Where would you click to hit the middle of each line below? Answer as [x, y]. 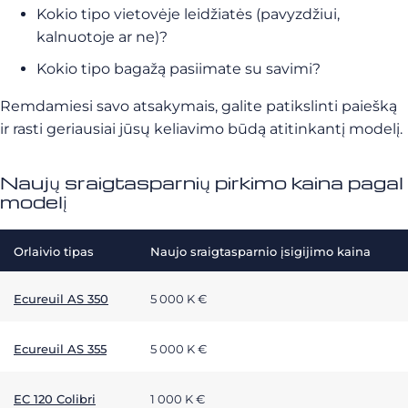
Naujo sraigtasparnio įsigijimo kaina [260, 251]
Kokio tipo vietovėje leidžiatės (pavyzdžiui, [188, 14]
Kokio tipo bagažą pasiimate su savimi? [178, 69]
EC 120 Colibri [55, 399]
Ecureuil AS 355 [60, 349]
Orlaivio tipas [54, 251]
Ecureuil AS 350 [61, 299]
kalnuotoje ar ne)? [102, 37]
